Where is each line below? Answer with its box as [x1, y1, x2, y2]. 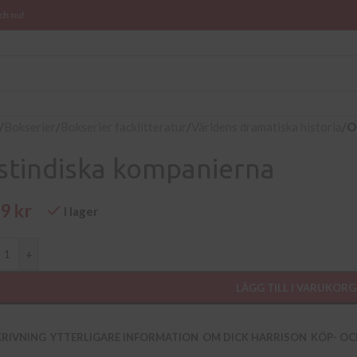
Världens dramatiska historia [191, 120, 343, 134]
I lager [63, 204, 98, 218]
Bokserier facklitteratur [61, 120, 187, 134]
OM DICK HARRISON [202, 330, 308, 343]
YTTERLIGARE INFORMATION [50, 330, 199, 343]
